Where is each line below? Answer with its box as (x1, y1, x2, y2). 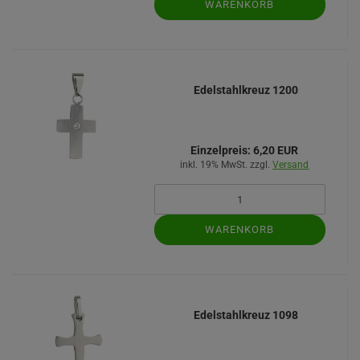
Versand (272, 159, 309, 170)
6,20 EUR (251, 144, 299, 157)
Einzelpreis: (190, 144, 252, 157)
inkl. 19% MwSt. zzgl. (180, 159, 273, 170)
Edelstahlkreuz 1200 (194, 84, 299, 96)
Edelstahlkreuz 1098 (194, 309, 299, 321)
